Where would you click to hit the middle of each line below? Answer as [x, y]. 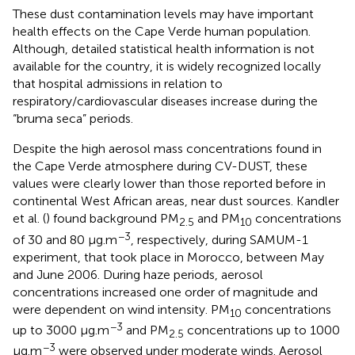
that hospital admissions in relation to [118, 84]
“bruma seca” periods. [73, 119]
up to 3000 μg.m [61, 330]
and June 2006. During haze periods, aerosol [138, 274]
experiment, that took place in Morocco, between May [168, 257]
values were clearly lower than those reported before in [169, 184]
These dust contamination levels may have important [163, 14]
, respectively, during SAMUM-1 [219, 239]
